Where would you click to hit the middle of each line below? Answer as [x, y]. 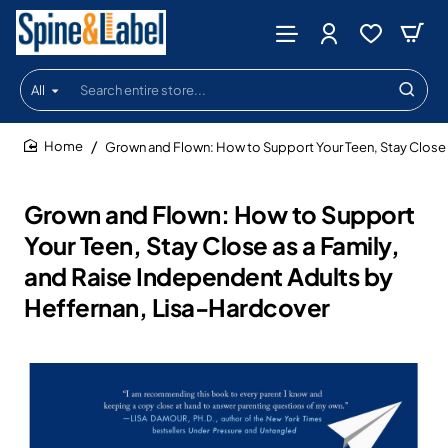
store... [45, 136]
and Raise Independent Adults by [208, 276]
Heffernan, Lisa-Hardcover [177, 307]
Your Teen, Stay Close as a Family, [211, 245]
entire [40, 117]
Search [45, 98]
